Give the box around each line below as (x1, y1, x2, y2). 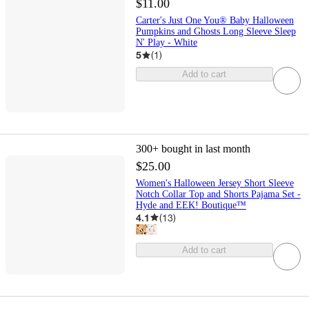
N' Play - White (135, 37, 197, 48)
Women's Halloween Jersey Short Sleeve (135, 177, 294, 188)
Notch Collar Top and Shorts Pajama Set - (135, 188, 301, 199)
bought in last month (161, 142, 250, 154)
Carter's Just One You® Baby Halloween (135, 15, 294, 26)
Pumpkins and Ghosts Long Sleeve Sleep (135, 26, 296, 37)
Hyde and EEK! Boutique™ (135, 199, 246, 210)
